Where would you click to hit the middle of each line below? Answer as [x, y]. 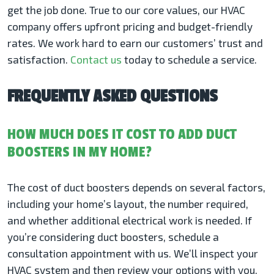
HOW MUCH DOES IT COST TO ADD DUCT [122, 134]
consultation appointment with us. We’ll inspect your [133, 253]
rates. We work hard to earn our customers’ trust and [135, 43]
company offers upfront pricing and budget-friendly [130, 26]
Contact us [96, 59]
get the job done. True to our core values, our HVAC [126, 9]
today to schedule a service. [189, 59]
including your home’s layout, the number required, [128, 203]
